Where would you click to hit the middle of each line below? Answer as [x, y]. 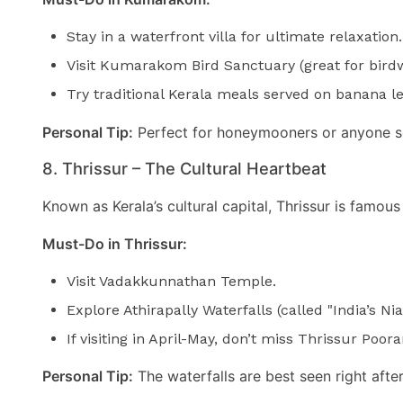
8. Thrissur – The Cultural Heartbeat [184, 169]
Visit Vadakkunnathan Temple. [172, 281]
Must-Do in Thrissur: [115, 243]
